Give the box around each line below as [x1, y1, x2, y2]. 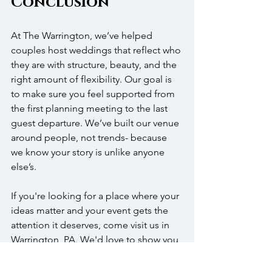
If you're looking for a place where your [11, 189, 182, 202]
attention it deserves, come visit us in [11, 219, 172, 231]
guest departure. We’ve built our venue [11, 117, 182, 129]
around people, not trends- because [11, 131, 169, 143]
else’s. [11, 160, 36, 172]
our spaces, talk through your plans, [11, 248, 166, 260]
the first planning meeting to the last [11, 102, 170, 114]
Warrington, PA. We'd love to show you [11, 233, 181, 245]
